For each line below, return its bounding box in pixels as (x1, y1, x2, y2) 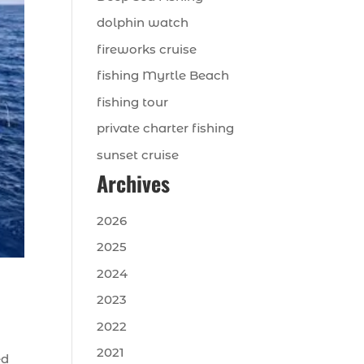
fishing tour (97, 93, 169, 110)
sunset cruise (97, 146, 180, 162)
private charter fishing (97, 120, 235, 136)
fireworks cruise (97, 41, 197, 57)
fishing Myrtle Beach (97, 67, 230, 83)
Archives (97, 167, 171, 199)
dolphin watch (97, 15, 189, 30)
